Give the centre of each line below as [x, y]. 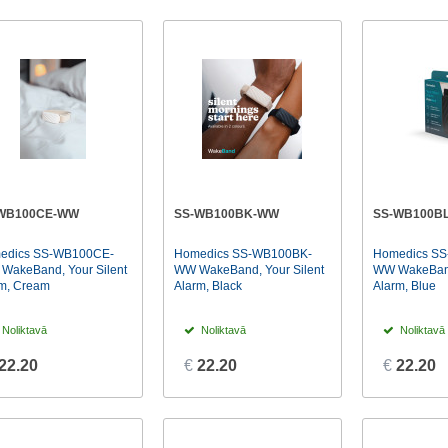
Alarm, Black [207, 286]
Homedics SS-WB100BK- [242, 254]
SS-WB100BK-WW [226, 213]
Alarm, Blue [404, 286]
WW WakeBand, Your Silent [248, 270]
